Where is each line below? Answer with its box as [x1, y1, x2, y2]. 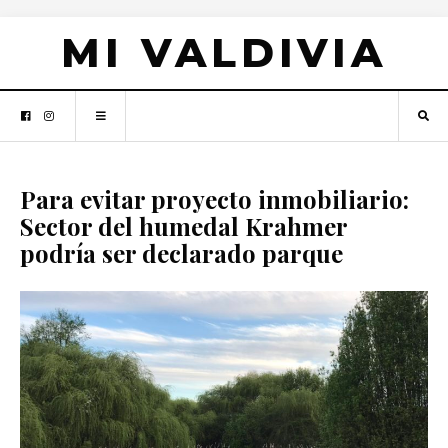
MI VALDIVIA [61, 28, 387, 77]
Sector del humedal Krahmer [20, 210, 347, 242]
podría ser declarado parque [20, 237, 343, 269]
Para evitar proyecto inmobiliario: [20, 183, 409, 215]
